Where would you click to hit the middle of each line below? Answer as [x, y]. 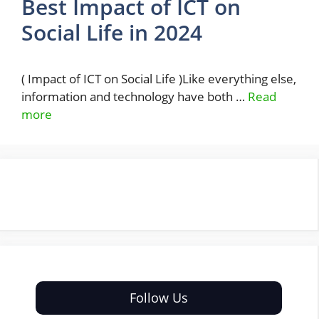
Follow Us [159, 298]
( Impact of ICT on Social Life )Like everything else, [159, 79]
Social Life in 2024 [112, 32]
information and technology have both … [135, 96]
